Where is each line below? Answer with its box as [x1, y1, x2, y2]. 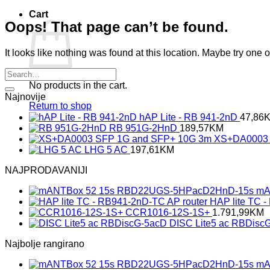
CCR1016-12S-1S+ [125, 207, 210, 218]
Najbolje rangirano [5, 238, 84, 249]
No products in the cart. [29, 80, 127, 90]
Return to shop [29, 101, 92, 111]
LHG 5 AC [84, 144, 128, 155]
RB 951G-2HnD [109, 122, 177, 133]
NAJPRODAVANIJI [5, 165, 87, 175]
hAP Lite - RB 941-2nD [139, 111, 237, 122]
